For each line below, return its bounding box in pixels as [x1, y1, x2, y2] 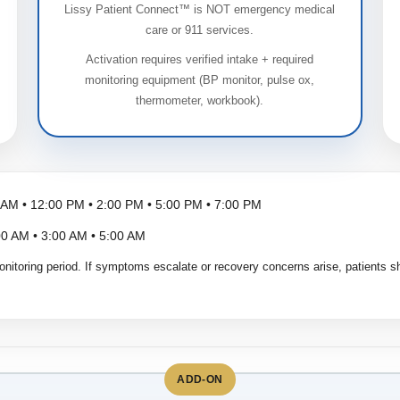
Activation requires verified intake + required [86, 52, 314, 66]
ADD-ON [177, 372, 223, 386]
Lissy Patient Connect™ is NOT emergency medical [64, 2, 336, 16]
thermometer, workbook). [136, 93, 264, 107]
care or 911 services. [146, 22, 254, 37]
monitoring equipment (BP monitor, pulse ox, [85, 72, 315, 87]
